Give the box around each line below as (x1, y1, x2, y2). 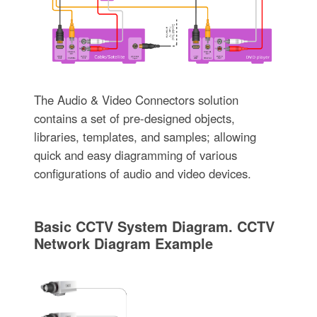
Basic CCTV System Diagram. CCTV (33, 216, 275, 237)
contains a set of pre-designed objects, (33, 110, 235, 127)
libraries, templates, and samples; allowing (33, 128, 256, 146)
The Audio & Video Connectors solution (33, 91, 238, 109)
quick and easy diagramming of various (33, 146, 237, 164)
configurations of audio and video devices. (33, 165, 251, 183)
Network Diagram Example (33, 233, 213, 254)
